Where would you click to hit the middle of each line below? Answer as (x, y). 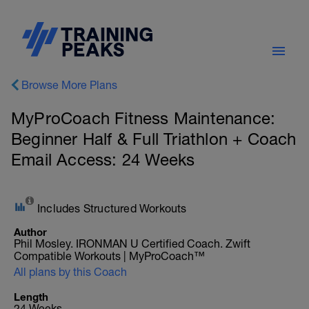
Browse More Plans (69, 85)
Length (31, 297)
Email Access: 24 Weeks (103, 159)
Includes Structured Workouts (112, 208)
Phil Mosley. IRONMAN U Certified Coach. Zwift (132, 243)
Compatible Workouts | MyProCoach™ (109, 256)
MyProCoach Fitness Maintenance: (143, 118)
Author (30, 232)
